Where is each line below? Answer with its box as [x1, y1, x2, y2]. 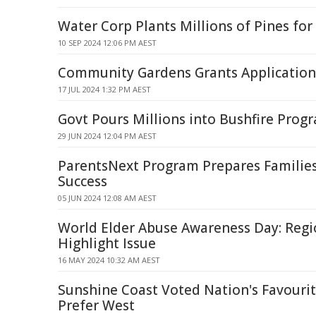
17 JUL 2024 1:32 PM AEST [58, 84, 151, 95]
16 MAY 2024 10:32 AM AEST [58, 255, 160, 265]
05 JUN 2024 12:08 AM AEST [58, 193, 157, 203]
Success [58, 172, 107, 190]
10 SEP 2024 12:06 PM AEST [58, 37, 157, 48]
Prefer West [58, 296, 135, 315]
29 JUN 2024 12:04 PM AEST [58, 130, 157, 141]
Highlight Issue [58, 234, 156, 253]
